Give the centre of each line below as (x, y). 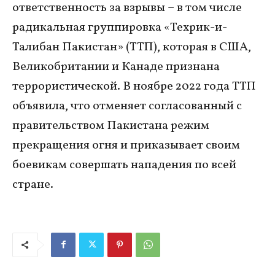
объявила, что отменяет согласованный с (127, 106)
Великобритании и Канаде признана (116, 67)
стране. (33, 184)
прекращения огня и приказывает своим (126, 145)
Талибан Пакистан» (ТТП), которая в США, (132, 47)
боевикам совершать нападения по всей (124, 165)
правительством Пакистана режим (111, 126)
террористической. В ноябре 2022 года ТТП (134, 86)
